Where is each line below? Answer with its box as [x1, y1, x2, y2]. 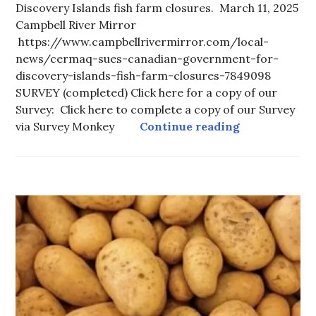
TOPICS [16, 295, 50, 307]
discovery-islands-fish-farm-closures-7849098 [16, 68, 272, 83]
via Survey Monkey [16, 119, 140, 133]
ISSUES [16, 267, 48, 279]
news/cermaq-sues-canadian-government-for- [16, 51, 279, 66]
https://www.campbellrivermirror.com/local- [16, 34, 269, 49]
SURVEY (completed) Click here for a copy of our [16, 85, 278, 99]
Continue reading [140, 119, 241, 133]
